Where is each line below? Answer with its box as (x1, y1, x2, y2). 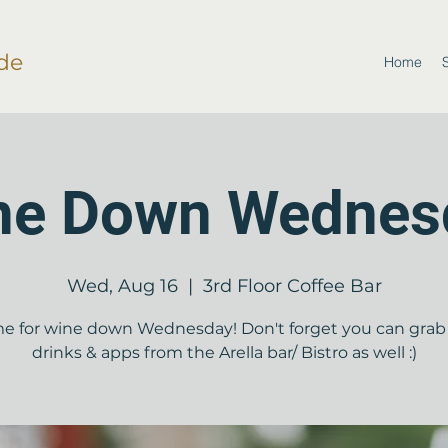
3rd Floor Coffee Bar (202, 275, 382, 297)
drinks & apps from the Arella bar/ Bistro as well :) (31, 343, 417, 362)
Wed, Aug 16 (66, 275, 178, 297)
